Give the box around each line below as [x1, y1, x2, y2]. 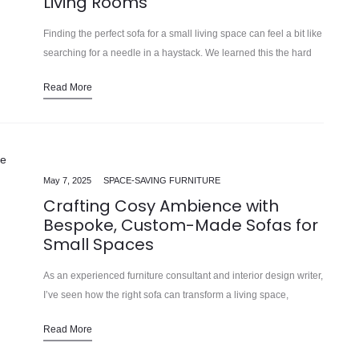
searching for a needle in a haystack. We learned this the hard [43, 46, 312, 58]
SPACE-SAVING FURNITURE [103, 175, 220, 185]
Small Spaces [43, 232, 154, 256]
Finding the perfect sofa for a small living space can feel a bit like [43, 27, 322, 39]
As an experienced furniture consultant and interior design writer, [43, 269, 323, 281]
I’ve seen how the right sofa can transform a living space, [43, 288, 288, 301]
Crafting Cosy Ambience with [43, 194, 279, 217]
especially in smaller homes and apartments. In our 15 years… [43, 308, 314, 320]
